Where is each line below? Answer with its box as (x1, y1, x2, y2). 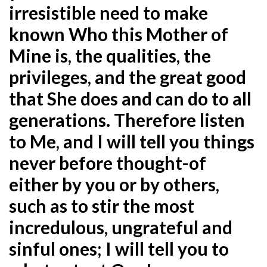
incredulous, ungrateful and (9, 216, 232, 238)
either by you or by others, (9, 173, 219, 195)
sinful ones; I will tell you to (9, 237, 229, 259)
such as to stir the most (9, 194, 194, 216)
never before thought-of (9, 151, 206, 173)
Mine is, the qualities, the (9, 44, 211, 66)
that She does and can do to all (9, 87, 252, 109)
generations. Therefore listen (9, 108, 245, 131)
